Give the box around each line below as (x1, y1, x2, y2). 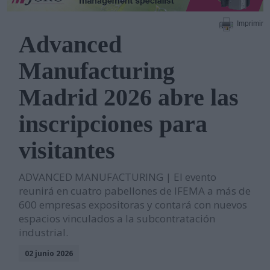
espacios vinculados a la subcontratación (19, 211, 216, 225)
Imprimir (236, 19, 263, 28)
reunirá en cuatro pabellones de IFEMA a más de (19, 183, 251, 198)
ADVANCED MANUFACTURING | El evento (19, 169, 217, 184)
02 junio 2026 (25, 248, 74, 259)
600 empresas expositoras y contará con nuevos (19, 197, 248, 212)
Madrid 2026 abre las (19, 83, 239, 111)
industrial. (19, 225, 69, 239)
